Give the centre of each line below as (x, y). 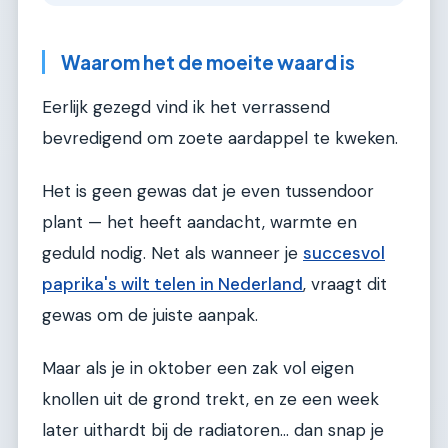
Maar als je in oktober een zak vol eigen (198, 368)
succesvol (344, 253)
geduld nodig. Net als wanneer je (172, 253)
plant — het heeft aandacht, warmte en (199, 222)
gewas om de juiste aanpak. (150, 315)
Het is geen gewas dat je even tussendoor (208, 191)
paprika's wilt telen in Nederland (172, 284)
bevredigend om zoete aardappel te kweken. (220, 137)
